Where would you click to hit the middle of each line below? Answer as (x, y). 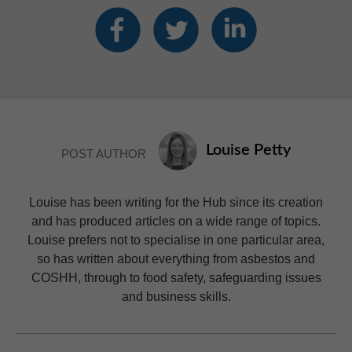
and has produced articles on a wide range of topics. (176, 220)
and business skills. (176, 296)
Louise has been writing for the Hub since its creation (176, 202)
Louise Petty (249, 150)
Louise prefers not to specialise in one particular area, (176, 239)
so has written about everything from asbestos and (176, 258)
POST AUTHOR (103, 153)
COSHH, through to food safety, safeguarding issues (176, 277)
